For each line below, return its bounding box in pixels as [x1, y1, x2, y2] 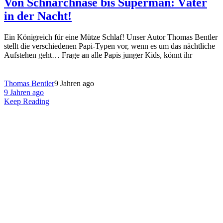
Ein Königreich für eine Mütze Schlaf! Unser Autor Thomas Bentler [4, 32, 218, 41]
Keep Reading [4, 97, 49, 106]
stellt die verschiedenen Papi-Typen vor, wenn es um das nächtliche [4, 41, 215, 50]
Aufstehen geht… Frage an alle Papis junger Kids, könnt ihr [4, 50, 192, 59]
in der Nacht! [4, 9, 72, 22]
